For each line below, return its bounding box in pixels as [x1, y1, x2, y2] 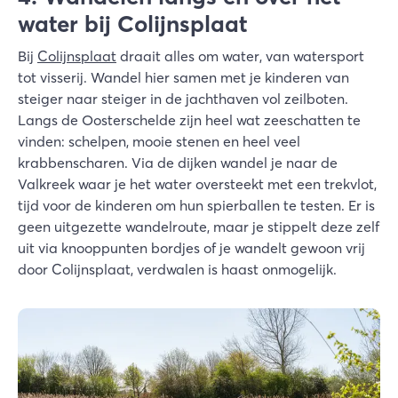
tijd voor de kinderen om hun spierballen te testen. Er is [18, 196, 375, 215]
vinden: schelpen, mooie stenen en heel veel [18, 132, 300, 151]
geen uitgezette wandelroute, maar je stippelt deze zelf [18, 218, 379, 236]
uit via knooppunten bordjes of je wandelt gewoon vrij [18, 239, 365, 258]
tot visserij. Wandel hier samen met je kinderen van [18, 68, 349, 87]
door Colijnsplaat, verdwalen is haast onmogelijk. [18, 260, 337, 279]
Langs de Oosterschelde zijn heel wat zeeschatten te [18, 111, 361, 130]
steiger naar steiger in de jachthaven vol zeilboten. [18, 90, 348, 108]
